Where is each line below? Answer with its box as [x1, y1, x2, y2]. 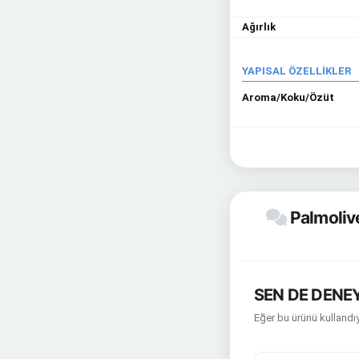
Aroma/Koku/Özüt [242, 91, 334, 103]
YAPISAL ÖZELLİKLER [242, 65, 351, 77]
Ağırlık [242, 21, 276, 33]
